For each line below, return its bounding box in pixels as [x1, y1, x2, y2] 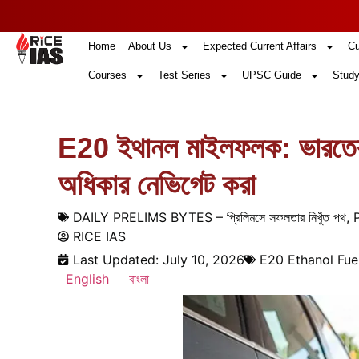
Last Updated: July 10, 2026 [73, 252, 244, 268]
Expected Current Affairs [202, 40, 317, 52]
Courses [87, 69, 127, 81]
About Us [127, 40, 171, 52]
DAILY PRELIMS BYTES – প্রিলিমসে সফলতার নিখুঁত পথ [73, 209, 346, 225]
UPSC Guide [241, 69, 301, 81]
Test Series [157, 69, 211, 81]
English [66, 270, 109, 287]
